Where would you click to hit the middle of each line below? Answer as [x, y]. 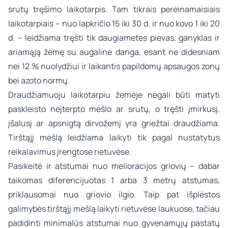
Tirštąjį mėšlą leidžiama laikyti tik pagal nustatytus [114, 137]
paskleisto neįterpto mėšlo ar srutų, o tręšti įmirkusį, [114, 109]
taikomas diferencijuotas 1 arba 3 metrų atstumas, [114, 180]
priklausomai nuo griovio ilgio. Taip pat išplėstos [114, 194]
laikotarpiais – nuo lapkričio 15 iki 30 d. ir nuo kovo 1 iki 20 [114, 23]
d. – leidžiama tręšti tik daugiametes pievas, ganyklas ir [114, 38]
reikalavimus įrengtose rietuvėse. [70, 152]
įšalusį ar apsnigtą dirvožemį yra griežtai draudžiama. [114, 123]
